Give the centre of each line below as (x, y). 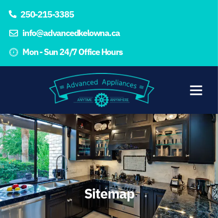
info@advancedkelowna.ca (71, 33)
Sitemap (109, 193)
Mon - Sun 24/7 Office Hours (73, 52)
